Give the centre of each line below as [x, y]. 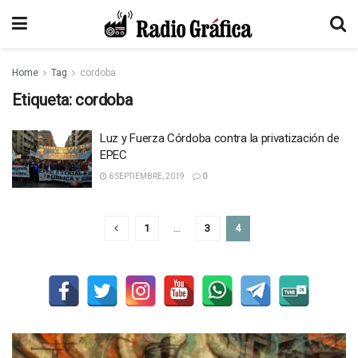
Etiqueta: [44, 100]
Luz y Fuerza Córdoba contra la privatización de [220, 138]
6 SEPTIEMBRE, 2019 [146, 176]
